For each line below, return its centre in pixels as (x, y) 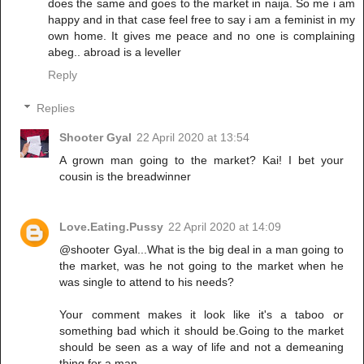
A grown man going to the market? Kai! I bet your (201, 160)
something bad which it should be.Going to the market (201, 331)
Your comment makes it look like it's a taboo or (201, 315)
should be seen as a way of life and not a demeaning (201, 347)
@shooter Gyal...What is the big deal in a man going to (201, 250)
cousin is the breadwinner (126, 177)
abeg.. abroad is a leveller (115, 52)
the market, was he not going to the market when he (201, 266)
